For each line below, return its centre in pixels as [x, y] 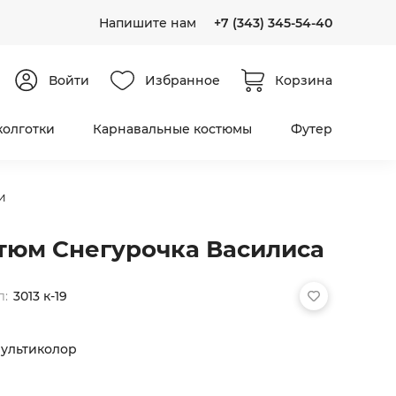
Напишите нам [148, 23]
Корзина [304, 80]
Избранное [183, 80]
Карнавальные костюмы [173, 129]
